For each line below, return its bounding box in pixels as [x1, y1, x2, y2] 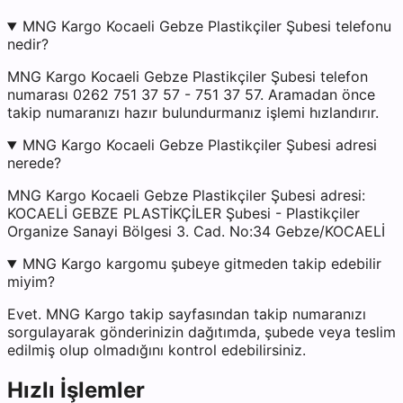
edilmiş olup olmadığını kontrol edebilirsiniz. [7, 341, 306, 360]
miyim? [7, 273, 55, 291]
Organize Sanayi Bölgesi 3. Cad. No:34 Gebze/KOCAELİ [7, 222, 385, 241]
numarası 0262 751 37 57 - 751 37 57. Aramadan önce [7, 85, 375, 104]
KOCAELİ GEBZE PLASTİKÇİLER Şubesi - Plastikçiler [7, 204, 360, 223]
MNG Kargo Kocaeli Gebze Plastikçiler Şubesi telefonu [22, 17, 391, 36]
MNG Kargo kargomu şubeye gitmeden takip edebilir [22, 255, 381, 273]
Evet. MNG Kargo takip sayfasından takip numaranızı [7, 305, 366, 324]
